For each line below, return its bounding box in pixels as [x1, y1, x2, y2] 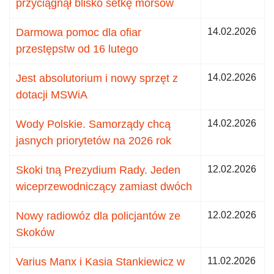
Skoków [16, 226, 54, 239]
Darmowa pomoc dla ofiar [16, 26, 141, 39]
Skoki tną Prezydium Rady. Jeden [16, 163, 180, 176]
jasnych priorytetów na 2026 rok [16, 134, 171, 147]
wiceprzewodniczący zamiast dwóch [16, 180, 192, 193]
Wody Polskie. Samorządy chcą [16, 117, 171, 130]
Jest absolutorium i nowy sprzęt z [16, 72, 178, 84]
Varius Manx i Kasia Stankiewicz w [16, 255, 185, 268]
